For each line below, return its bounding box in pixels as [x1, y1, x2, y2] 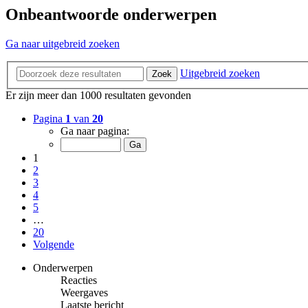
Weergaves [60, 286, 108, 298]
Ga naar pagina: [60, 124, 129, 137]
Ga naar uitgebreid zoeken [5, 38, 120, 50]
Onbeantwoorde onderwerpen [5, 5, 217, 24]
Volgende [33, 238, 74, 250]
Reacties [60, 274, 97, 286]
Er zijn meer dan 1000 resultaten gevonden [5, 89, 191, 101]
